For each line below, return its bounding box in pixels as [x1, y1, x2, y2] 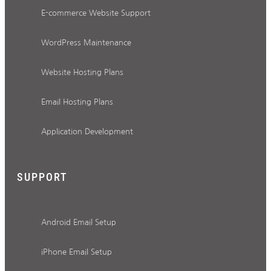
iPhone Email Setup [41, 248, 112, 256]
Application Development [41, 128, 133, 136]
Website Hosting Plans [41, 68, 123, 77]
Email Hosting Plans [41, 98, 113, 106]
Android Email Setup [41, 218, 116, 227]
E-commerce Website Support [41, 9, 151, 18]
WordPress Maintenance [41, 39, 131, 47]
